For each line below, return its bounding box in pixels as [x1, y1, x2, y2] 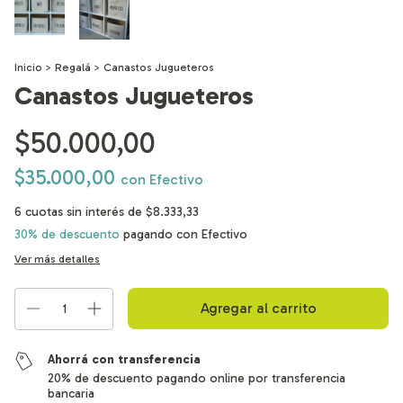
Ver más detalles [14, 252, 100, 265]
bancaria [48, 385, 95, 401]
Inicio [14, 60, 42, 74]
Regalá [55, 60, 91, 74]
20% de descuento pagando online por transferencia [48, 370, 346, 386]
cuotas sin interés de [25, 203, 146, 219]
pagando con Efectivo [120, 226, 247, 242]
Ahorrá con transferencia [48, 351, 201, 367]
